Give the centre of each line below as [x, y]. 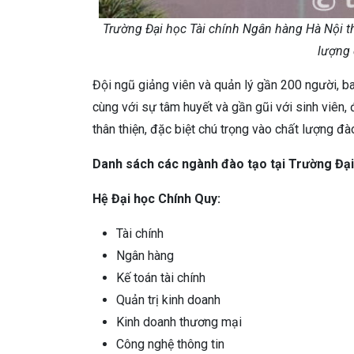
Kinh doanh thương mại [179, 322]
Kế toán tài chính [161, 277]
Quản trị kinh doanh [168, 299]
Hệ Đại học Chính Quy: [156, 198]
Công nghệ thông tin [170, 344]
